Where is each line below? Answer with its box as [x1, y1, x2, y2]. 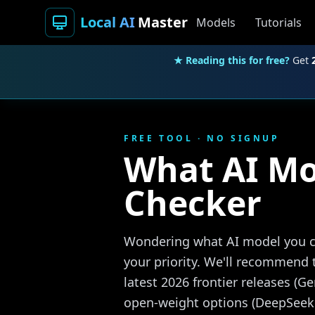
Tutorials [255, 15, 302, 30]
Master [138, 13, 188, 32]
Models [196, 15, 236, 30]
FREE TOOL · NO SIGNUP [124, 132, 280, 144]
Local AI [80, 13, 135, 32]
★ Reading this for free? [173, 53, 290, 67]
